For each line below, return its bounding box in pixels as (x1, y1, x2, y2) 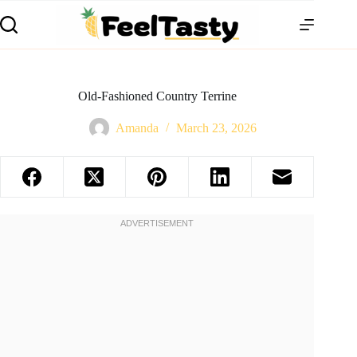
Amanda (116, 121, 159, 135)
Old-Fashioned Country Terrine (77, 89, 237, 103)
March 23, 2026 (176, 121, 257, 135)
